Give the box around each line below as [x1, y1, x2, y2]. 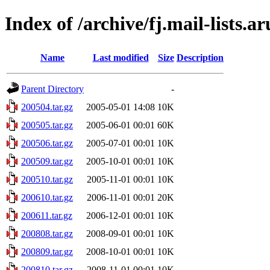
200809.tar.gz [21, 246, 73, 257]
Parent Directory [21, 83, 84, 94]
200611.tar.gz [21, 210, 72, 221]
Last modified [92, 52, 149, 63]
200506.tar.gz [21, 137, 73, 148]
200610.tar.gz [21, 192, 73, 202]
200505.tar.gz [21, 119, 73, 130]
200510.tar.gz [21, 174, 73, 184]
